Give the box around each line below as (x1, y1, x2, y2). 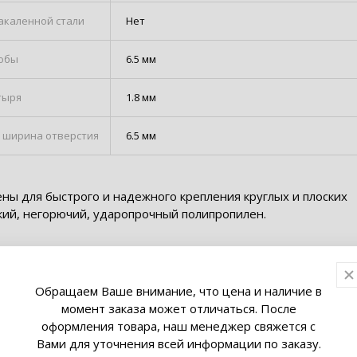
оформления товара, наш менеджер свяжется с (41, 317, 316, 334)
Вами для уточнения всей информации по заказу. (36, 335, 321, 351)
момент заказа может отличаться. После (61, 300, 296, 316)
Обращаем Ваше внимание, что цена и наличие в (35, 282, 322, 299)
